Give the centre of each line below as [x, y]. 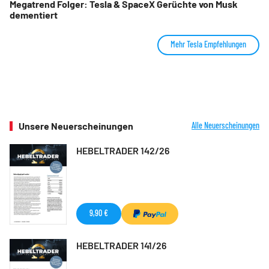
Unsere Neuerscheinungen [76, 125]
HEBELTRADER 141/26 [121, 246]
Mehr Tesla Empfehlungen [208, 44]
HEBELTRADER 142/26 [123, 150]
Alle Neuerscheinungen [225, 125]
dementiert [34, 14]
